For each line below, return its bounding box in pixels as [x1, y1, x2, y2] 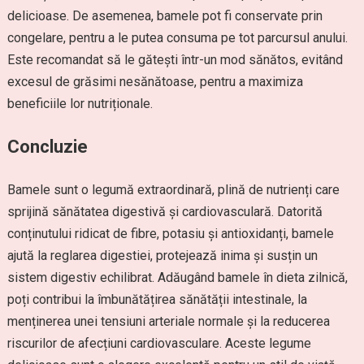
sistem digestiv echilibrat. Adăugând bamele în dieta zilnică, [6, 270, 348, 285]
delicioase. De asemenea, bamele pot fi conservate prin [6, 8, 323, 24]
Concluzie [6, 136, 88, 157]
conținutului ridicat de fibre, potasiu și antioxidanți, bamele [6, 226, 334, 241]
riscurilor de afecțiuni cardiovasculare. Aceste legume [6, 336, 311, 351]
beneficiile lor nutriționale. [6, 96, 153, 111]
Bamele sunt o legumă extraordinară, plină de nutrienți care [6, 182, 340, 197]
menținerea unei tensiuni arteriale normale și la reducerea [6, 314, 330, 329]
